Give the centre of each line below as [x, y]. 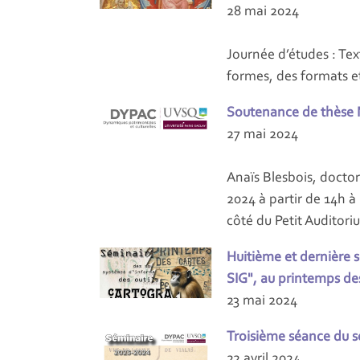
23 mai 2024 [262, 301]
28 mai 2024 [263, 12]
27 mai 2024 [262, 135]
